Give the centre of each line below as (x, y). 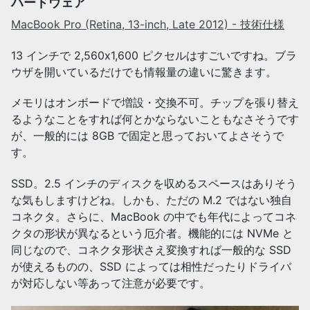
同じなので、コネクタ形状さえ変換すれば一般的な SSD (151, 250)
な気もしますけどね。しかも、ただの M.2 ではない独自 (152, 200)
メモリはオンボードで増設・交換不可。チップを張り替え (155, 103)
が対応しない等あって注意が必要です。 (111, 283)
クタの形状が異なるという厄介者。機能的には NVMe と (152, 234)
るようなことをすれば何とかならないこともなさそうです (155, 119)
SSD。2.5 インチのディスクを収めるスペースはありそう (154, 184)
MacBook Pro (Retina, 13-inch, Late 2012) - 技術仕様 (148, 24)
